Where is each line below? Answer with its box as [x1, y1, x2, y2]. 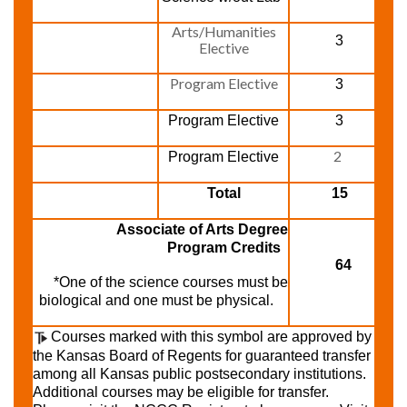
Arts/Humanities [171, 23, 276, 40]
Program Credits [167, 240, 288, 255]
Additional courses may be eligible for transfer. [33, 383, 329, 400]
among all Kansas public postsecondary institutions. [33, 365, 366, 382]
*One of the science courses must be [54, 274, 288, 290]
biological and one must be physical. [39, 293, 277, 308]
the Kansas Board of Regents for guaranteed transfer [33, 347, 371, 363]
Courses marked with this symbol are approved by [47, 329, 372, 344]
